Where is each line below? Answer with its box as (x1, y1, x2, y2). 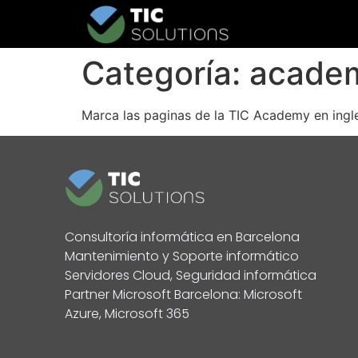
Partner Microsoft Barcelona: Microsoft (64, 284, 302, 304)
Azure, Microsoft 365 (64, 304, 189, 323)
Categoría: (82, 54, 249, 93)
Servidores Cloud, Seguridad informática (64, 265, 316, 284)
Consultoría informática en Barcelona (64, 227, 300, 246)
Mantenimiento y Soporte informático (64, 246, 299, 265)
